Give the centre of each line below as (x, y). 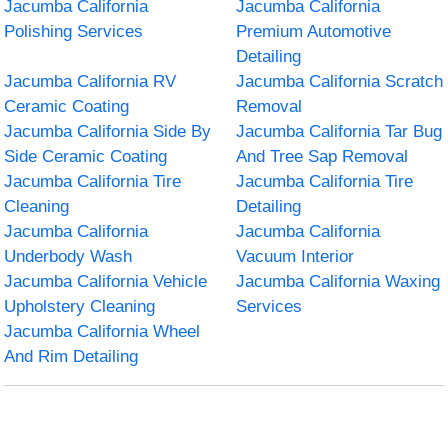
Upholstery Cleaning (80, 306)
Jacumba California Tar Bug (339, 131)
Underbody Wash (68, 256)
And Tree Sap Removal (322, 156)
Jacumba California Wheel (102, 331)
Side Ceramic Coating (86, 156)
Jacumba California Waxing (338, 281)
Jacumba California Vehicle (106, 281)
